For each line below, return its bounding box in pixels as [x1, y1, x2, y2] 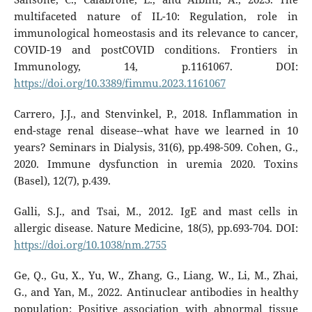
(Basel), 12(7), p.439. [13, 173, 111, 188]
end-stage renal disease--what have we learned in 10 [13, 123, 299, 138]
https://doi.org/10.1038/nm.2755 [13, 237, 166, 252]
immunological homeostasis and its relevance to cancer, [13, 25, 299, 40]
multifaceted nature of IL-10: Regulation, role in [13, 8, 299, 24]
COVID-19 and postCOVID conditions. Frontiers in [13, 42, 299, 57]
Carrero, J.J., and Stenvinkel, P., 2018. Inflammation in [13, 106, 299, 121]
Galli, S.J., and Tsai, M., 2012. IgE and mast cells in [13, 203, 299, 219]
